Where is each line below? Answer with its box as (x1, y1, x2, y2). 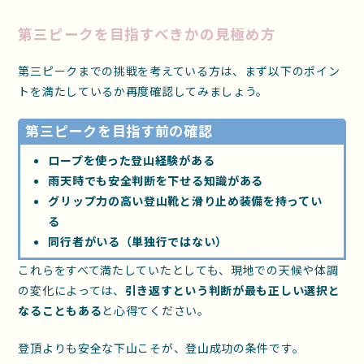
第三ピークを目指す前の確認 (25, 119, 213, 141)
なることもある (18, 301, 102, 318)
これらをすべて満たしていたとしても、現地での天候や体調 (18, 261, 339, 278)
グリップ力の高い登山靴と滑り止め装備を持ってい (48, 192, 323, 209)
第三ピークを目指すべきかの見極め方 (18, 24, 276, 45)
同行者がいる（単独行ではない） (48, 232, 227, 249)
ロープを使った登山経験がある (48, 151, 215, 168)
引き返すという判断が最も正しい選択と (124, 281, 340, 298)
